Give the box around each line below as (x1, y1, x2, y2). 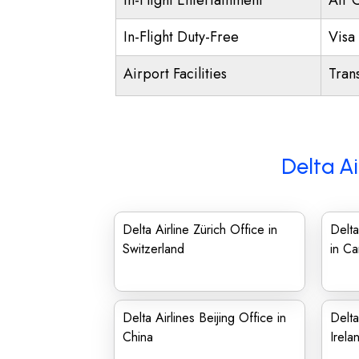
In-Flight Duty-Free (123, 26, 239, 47)
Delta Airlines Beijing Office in (123, 309, 286, 327)
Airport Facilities (123, 63, 227, 84)
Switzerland (123, 240, 184, 258)
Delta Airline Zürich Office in (123, 220, 277, 239)
